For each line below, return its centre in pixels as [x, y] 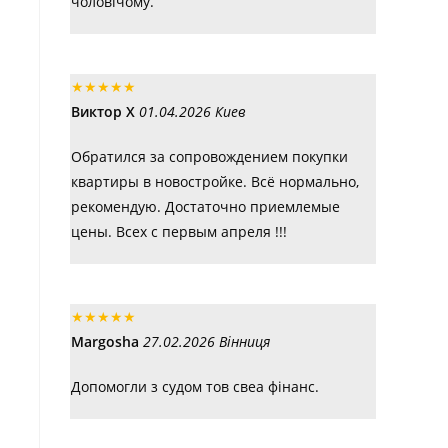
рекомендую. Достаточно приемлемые [205, 206]
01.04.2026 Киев [192, 111]
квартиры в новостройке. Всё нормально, [215, 181]
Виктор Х [103, 111]
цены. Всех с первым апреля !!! [179, 231]
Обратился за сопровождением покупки [209, 156]
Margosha [105, 341]
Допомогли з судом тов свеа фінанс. [195, 386]
